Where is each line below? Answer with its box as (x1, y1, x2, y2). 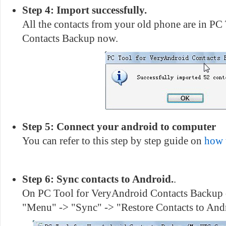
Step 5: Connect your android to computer (22, 121, 216, 132)
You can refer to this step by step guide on (22, 135, 204, 146)
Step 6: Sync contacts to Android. (22, 174, 174, 185)
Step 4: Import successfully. (22, 5, 147, 16)
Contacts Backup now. (22, 33, 118, 44)
